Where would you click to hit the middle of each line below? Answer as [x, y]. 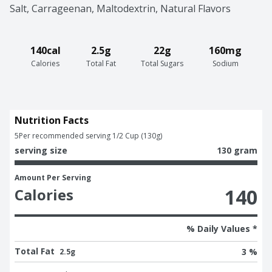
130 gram [237, 151]
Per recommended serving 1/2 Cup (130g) [90, 136]
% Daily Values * [222, 229]
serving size [41, 151]
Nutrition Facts [52, 121]
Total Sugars [162, 64]
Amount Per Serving [53, 178]
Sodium [225, 64]
